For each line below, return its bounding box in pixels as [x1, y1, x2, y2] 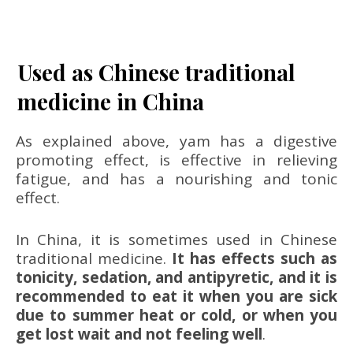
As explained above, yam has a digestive [16, 131, 337, 151]
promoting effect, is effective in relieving [16, 150, 337, 170]
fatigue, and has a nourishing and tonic [16, 169, 337, 189]
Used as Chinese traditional [17, 58, 295, 87]
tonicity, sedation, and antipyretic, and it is [16, 266, 337, 288]
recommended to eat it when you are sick [16, 285, 337, 307]
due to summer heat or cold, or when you [16, 304, 337, 325]
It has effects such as [172, 247, 337, 269]
